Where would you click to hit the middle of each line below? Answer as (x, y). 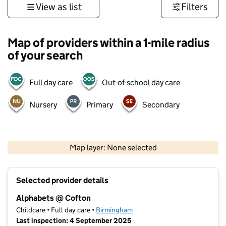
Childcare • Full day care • (56, 210)
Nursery (43, 105)
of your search (45, 55)
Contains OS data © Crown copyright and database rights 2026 (150, 155)
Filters (194, 7)
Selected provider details (62, 181)
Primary (100, 105)
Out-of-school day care (141, 82)
